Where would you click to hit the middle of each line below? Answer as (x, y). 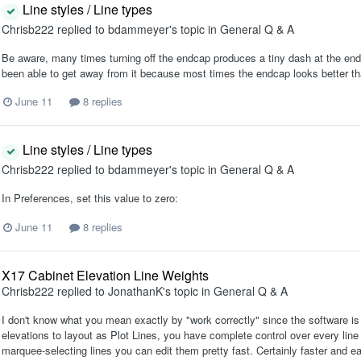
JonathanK (135, 290)
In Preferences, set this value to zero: (90, 198)
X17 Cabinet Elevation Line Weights (105, 275)
